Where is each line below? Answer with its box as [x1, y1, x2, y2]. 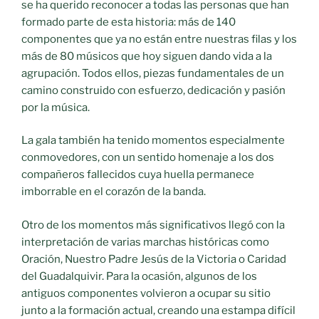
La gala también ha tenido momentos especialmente [21, 134, 285, 147]
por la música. [21, 100, 90, 114]
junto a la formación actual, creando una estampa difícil [21, 303, 296, 317]
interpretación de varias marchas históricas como [21, 235, 269, 249]
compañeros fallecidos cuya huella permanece [21, 168, 254, 182]
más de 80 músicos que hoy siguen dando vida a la [21, 49, 272, 63]
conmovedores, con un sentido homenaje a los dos [21, 151, 274, 164]
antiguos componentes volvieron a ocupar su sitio [21, 286, 271, 300]
